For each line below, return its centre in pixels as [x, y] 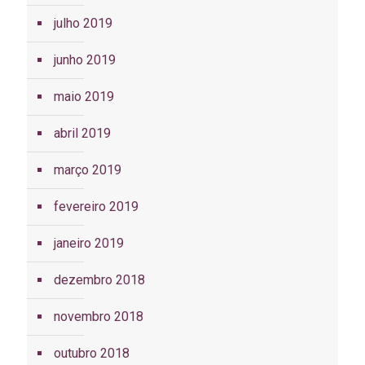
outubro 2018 [92, 354]
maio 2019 [84, 97]
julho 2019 [83, 24]
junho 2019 [85, 60]
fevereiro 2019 [96, 207]
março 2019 [88, 170]
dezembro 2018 [99, 280]
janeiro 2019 [89, 244]
